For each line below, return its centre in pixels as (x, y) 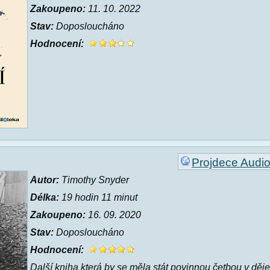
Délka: (45, 197)
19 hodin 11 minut (98, 197)
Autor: (45, 180)
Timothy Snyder (94, 180)
